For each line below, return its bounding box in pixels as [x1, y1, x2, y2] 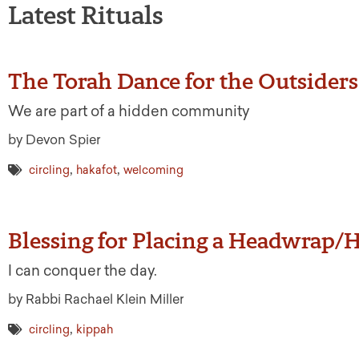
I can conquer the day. [8, 262, 160, 280]
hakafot [76, 163, 117, 178]
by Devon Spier [8, 132, 100, 148]
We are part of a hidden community [8, 103, 250, 121]
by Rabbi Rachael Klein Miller [8, 292, 184, 308]
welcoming [123, 163, 184, 178]
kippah [76, 323, 113, 337]
